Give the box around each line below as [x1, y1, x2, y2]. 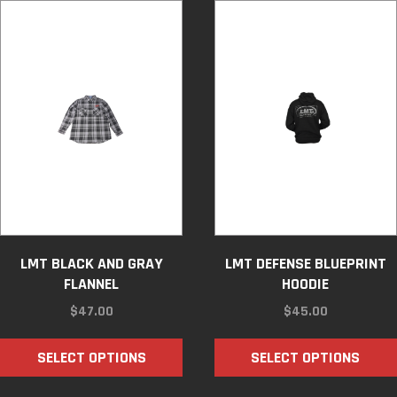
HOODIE [282, 274, 330, 294]
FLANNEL [64, 274, 120, 294]
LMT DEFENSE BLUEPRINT [224, 253, 386, 274]
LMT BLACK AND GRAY [19, 253, 163, 274]
